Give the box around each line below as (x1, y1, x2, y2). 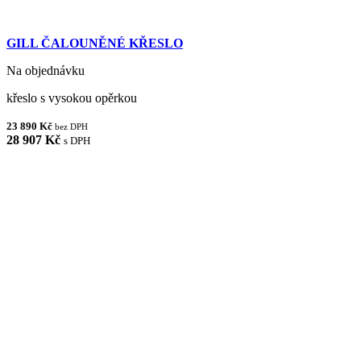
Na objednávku (6, 63, 85, 77)
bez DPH (55, 121, 88, 131)
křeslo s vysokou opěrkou (6, 90, 137, 105)
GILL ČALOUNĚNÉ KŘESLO (6, 35, 183, 50)
